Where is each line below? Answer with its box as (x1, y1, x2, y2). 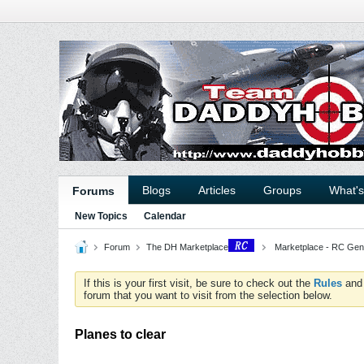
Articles (198, 184, 236, 197)
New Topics (75, 210, 128, 222)
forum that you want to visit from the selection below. (84, 289, 332, 301)
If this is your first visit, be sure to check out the (84, 277, 314, 289)
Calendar (144, 210, 186, 222)
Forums (72, 184, 115, 197)
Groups (263, 184, 301, 197)
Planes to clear (75, 327, 166, 341)
